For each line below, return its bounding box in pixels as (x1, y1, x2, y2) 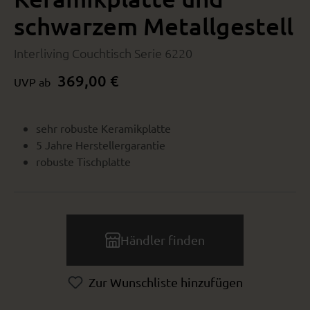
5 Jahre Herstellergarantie (36, 138, 165, 152)
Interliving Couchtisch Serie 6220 (14, 45, 192, 62)
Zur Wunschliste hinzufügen (88, 275, 243, 290)
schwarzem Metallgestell (14, 11, 293, 42)
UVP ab (14, 75, 51, 89)
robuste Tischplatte (36, 154, 131, 169)
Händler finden (120, 232, 205, 248)
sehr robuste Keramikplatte (36, 121, 171, 136)
